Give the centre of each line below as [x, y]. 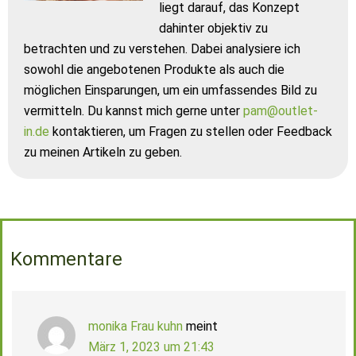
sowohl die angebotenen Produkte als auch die [154, 70]
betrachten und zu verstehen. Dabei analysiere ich [162, 49]
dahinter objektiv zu [213, 28]
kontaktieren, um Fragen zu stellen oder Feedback [191, 132]
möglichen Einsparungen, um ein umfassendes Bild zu [170, 90]
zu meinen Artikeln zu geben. [103, 152]
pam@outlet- [281, 111]
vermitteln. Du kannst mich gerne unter [133, 111]
